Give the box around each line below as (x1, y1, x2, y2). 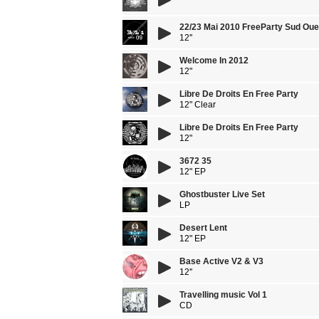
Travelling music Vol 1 (179, 290, 267, 300)
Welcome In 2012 (179, 56, 249, 66)
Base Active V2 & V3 (179, 256, 263, 266)
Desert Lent (179, 223, 227, 233)
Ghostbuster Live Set (179, 189, 265, 199)
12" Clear (179, 100, 216, 110)
